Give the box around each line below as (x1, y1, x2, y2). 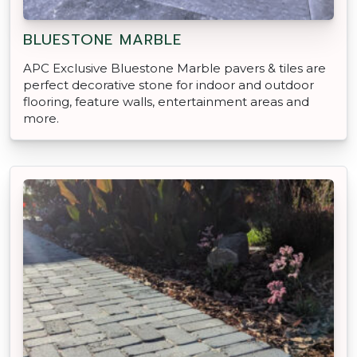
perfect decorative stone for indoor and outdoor (23, 76, 314, 92)
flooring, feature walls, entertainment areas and (23, 93, 309, 109)
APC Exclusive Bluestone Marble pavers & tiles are (23, 60, 326, 76)
